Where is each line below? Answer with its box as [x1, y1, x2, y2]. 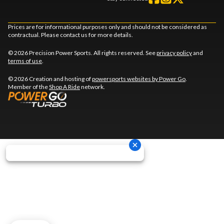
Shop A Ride [49, 82, 80, 90]
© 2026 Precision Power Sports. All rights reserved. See [8, 48, 156, 56]
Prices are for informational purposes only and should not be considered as [8, 22, 207, 30]
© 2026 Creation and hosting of [8, 74, 92, 82]
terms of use [8, 56, 42, 64]
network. [80, 82, 105, 90]
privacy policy [156, 48, 192, 56]
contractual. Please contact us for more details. [8, 30, 133, 38]
